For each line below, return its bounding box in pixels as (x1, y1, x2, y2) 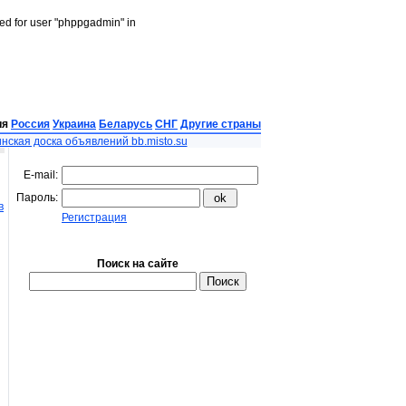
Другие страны (180, 118, 261, 130)
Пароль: (16, 191, 58, 204)
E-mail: (24, 169, 58, 181)
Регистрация (62, 211, 127, 224)
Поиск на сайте (96, 257, 179, 270)
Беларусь (99, 118, 152, 130)
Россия (11, 118, 50, 130)
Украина (53, 118, 96, 130)
